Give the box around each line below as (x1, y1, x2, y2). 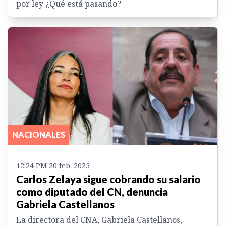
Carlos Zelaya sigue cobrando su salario (16, 173, 201, 186)
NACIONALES (12, 130, 65, 140)
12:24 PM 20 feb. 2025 (16, 161, 90, 171)
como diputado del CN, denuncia (16, 186, 168, 198)
